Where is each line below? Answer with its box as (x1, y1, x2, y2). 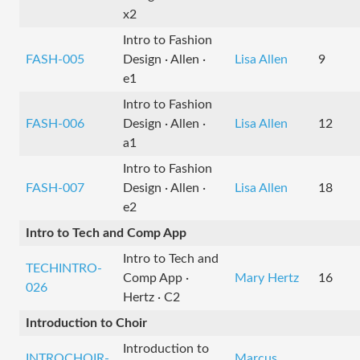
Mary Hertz (235, 272, 299, 284)
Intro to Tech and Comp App (26, 227, 186, 239)
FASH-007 (26, 182, 84, 194)
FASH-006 (26, 117, 84, 130)
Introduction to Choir (26, 317, 147, 329)
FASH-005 (26, 53, 84, 66)
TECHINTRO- (26, 262, 102, 275)
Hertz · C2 (123, 291, 180, 304)
